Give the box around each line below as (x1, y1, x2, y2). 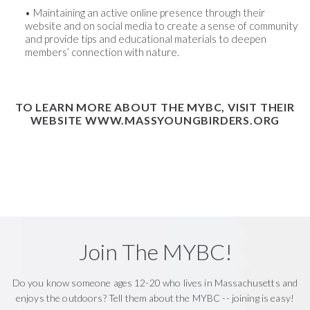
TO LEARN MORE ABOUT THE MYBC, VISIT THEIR (15, 100, 295, 114)
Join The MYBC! (77, 238, 232, 266)
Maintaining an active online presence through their (33, 6, 265, 19)
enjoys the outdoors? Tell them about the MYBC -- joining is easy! (15, 292, 295, 304)
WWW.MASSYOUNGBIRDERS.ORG (85, 113, 280, 127)
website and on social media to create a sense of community (25, 19, 298, 33)
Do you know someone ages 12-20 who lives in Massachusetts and (12, 277, 298, 289)
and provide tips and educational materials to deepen (25, 33, 266, 46)
